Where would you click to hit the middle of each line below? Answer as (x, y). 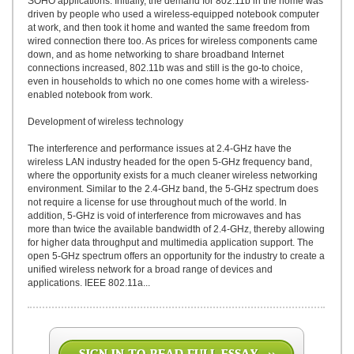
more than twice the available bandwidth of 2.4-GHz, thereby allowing (176, 229)
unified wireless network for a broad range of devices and (150, 269)
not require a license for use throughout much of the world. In (157, 202)
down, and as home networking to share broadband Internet (156, 55)
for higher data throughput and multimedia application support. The (171, 243)
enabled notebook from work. (90, 95)
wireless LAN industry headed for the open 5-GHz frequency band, (170, 162)
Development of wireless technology (105, 122)
